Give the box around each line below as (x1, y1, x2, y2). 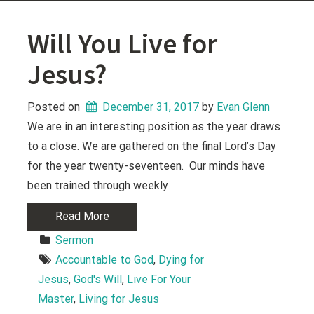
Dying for (158, 253, 205, 267)
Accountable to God (55, 253, 154, 267)
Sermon (55, 233, 94, 247)
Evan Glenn (217, 100, 271, 114)
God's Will (74, 273, 123, 287)
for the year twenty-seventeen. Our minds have (27, 159, 266, 173)
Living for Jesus (78, 292, 160, 306)
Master (38, 292, 74, 306)
